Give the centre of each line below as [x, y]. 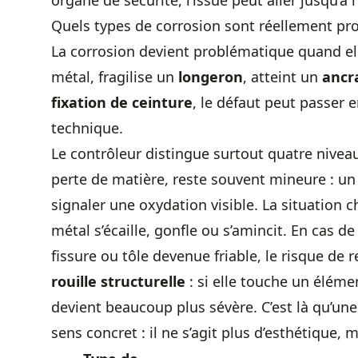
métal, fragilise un [115, 77]
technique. [87, 128]
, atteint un [282, 77]
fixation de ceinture [122, 102]
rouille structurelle [118, 281]
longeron [211, 77]
